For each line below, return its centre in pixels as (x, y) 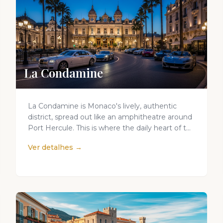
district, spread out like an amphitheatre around (110, 117)
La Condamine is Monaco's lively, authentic (102, 106)
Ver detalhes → (55, 147)
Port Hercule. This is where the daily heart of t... (109, 128)
